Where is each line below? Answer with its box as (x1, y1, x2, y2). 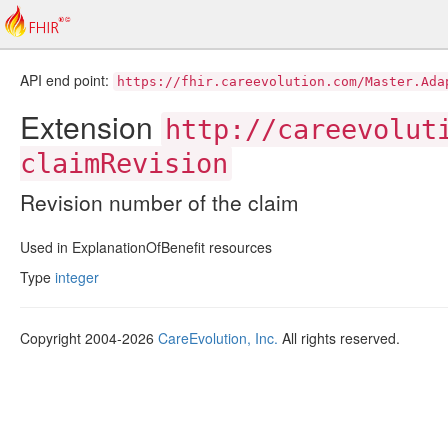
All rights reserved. (278, 328, 400, 348)
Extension (20, 105, 161, 148)
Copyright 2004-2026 (20, 328, 158, 348)
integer (55, 267, 99, 287)
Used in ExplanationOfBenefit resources (20, 237, 272, 257)
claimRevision (20, 148, 228, 179)
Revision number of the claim (20, 187, 299, 217)
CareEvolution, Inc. (158, 328, 278, 348)
